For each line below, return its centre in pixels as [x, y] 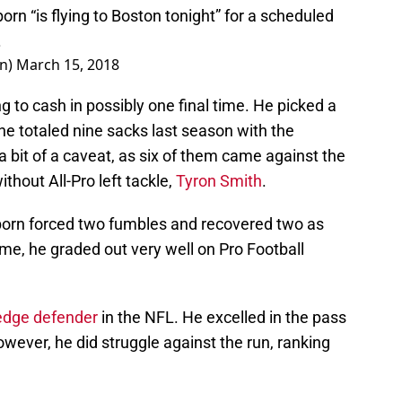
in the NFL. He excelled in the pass [222, 318]
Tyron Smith [219, 181]
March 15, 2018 [68, 65]
